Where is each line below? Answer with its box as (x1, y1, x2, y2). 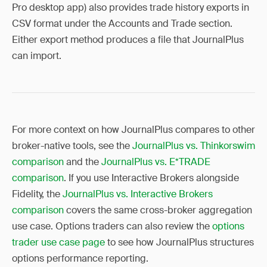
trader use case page (12, 236, 105, 249)
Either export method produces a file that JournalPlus (12, 33, 244, 46)
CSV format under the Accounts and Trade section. (12, 17, 232, 30)
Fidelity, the (12, 188, 63, 200)
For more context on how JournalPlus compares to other (12, 123, 255, 136)
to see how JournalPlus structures (105, 236, 254, 249)
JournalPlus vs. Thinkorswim (132, 139, 255, 152)
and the (64, 156, 101, 168)
